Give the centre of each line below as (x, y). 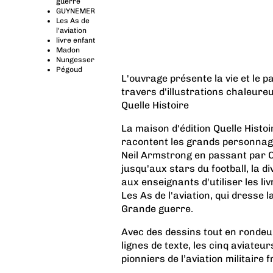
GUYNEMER (76, 11)
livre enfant (76, 40)
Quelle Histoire (155, 105)
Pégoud (69, 69)
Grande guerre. (157, 209)
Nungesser (75, 60)
